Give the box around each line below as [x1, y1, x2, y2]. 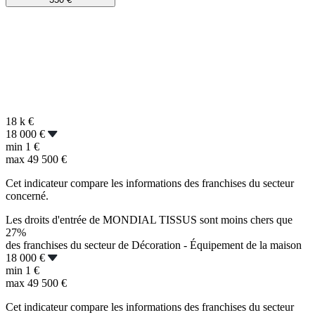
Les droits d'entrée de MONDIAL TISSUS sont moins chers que [6, 213, 292, 226]
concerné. [6, 189, 49, 202]
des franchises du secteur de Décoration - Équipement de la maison [6, 238, 302, 251]
